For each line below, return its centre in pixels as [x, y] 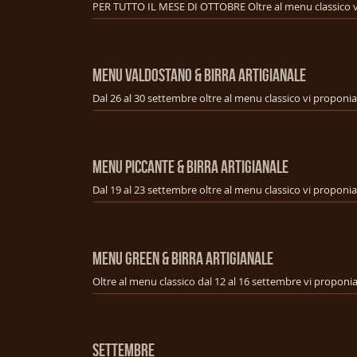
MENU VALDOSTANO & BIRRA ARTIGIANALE [199, 75]
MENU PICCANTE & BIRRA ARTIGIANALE [190, 166]
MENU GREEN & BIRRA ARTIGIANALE [183, 258]
